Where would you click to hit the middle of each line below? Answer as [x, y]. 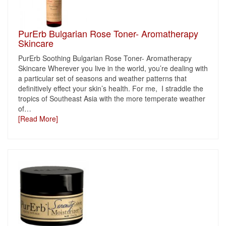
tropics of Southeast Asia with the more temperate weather [112, 98]
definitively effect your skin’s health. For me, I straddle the [111, 88]
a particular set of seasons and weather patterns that [102, 78]
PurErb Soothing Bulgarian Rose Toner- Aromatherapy [105, 58]
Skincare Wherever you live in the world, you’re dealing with [113, 68]
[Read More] [38, 119]
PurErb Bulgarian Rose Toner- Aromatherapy [108, 33]
